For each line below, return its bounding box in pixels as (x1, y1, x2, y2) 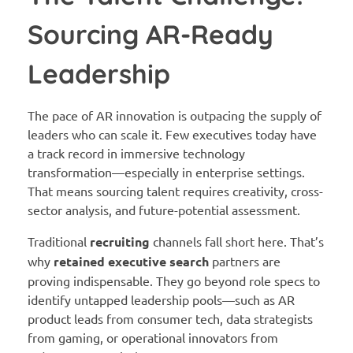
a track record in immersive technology (28, 145, 245, 162)
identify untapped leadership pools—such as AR (28, 292, 295, 308)
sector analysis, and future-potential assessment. (28, 202, 300, 218)
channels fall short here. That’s (150, 233, 324, 250)
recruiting (90, 233, 150, 251)
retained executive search (54, 253, 209, 270)
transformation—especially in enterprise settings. (28, 164, 305, 180)
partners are (209, 253, 281, 269)
